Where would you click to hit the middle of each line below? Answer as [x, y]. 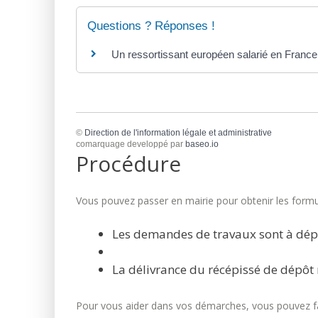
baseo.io [202, 144]
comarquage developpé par [131, 144]
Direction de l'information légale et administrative [178, 132]
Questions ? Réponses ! [151, 26]
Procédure [128, 163]
